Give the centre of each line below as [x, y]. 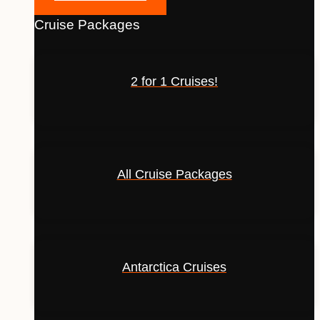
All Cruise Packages [174, 174]
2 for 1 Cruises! [174, 81]
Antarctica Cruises [174, 267]
